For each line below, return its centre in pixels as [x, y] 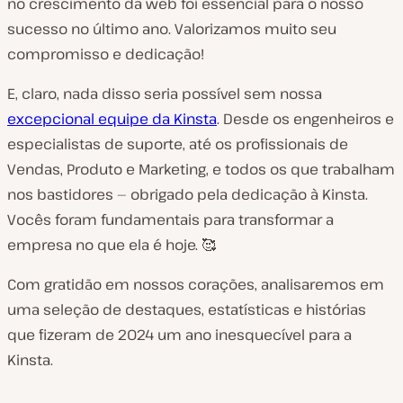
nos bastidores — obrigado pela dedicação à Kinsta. [188, 194]
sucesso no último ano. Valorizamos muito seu [172, 29]
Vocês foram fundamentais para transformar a [170, 219]
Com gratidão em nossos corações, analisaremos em [196, 284]
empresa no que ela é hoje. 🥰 [112, 245]
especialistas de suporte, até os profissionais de [178, 144]
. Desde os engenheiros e [305, 119]
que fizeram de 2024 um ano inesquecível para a [179, 335]
